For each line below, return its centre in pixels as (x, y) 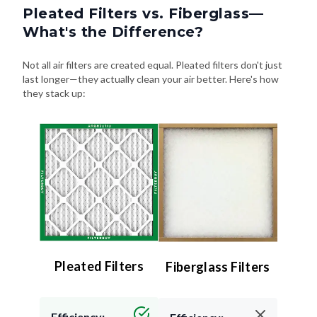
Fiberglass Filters (218, 267)
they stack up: (54, 93)
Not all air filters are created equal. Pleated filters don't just (152, 65)
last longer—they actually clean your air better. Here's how (151, 79)
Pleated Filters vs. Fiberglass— (143, 14)
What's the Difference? (113, 32)
